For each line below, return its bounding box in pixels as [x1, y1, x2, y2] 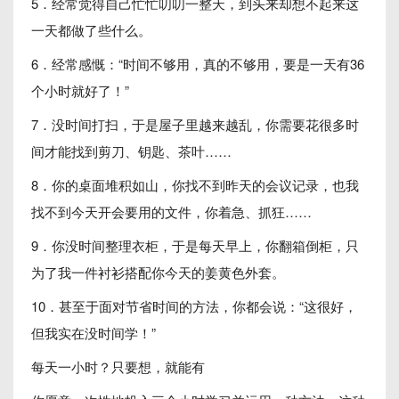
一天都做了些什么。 [31, 20, 151, 39]
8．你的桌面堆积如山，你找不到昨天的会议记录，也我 [31, 175, 359, 194]
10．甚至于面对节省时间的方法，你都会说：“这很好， [31, 297, 357, 315]
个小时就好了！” [31, 81, 129, 100]
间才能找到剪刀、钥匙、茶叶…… [31, 142, 232, 160]
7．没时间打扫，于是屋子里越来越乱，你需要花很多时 [31, 115, 359, 134]
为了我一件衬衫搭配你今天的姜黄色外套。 [31, 263, 285, 281]
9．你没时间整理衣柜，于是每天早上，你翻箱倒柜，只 [31, 236, 359, 255]
